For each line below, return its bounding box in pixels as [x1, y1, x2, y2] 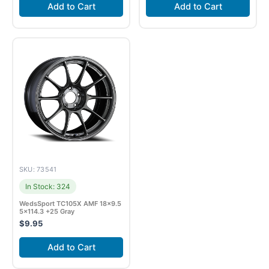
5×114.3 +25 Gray [19, 207, 74, 216]
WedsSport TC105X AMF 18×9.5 [19, 199, 121, 208]
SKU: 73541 [19, 165, 57, 174]
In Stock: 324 [25, 181, 70, 191]
